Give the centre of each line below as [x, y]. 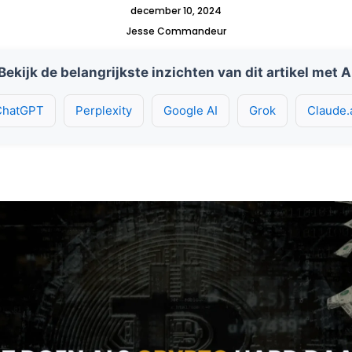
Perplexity [103, 110]
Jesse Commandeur [176, 31]
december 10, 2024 [176, 10]
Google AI [190, 110]
